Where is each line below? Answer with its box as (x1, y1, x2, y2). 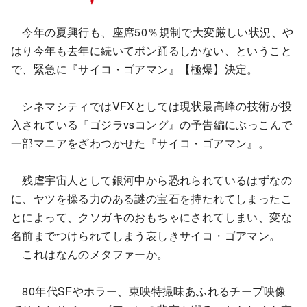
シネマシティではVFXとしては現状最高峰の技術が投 (11, 97, 293, 114)
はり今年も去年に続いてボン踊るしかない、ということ (11, 42, 292, 58)
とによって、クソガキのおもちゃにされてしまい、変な (11, 208, 292, 225)
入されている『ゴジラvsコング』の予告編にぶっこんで (11, 116, 293, 132)
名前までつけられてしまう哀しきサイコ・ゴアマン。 (11, 227, 281, 243)
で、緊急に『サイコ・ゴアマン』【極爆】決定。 (11, 60, 258, 77)
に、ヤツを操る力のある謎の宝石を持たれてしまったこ (11, 190, 292, 206)
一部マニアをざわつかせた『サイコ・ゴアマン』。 (11, 134, 270, 151)
